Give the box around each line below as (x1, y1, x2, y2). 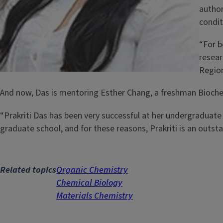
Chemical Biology (56, 176, 122, 189)
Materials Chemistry (56, 189, 133, 202)
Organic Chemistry (56, 163, 128, 176)
